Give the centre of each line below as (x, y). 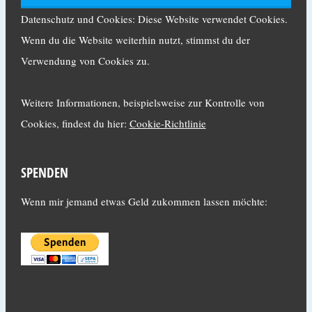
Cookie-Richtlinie (167, 123)
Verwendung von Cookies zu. (85, 61)
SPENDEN (44, 172)
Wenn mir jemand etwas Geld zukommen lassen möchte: (144, 201)
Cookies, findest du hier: (75, 123)
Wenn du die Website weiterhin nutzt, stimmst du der (135, 40)
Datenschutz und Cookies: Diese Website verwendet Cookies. (154, 19)
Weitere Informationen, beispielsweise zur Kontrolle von (142, 102)
